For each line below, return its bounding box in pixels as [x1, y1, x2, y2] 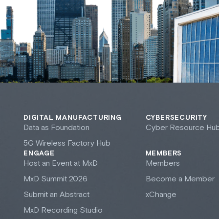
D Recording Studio [34, 205, 103, 216]
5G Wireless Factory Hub [23, 138, 110, 149]
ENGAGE [23, 149, 55, 158]
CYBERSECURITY [145, 113, 207, 123]
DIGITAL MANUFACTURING [23, 113, 122, 123]
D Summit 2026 [34, 174, 88, 185]
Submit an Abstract [23, 190, 89, 200]
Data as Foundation [23, 123, 89, 133]
